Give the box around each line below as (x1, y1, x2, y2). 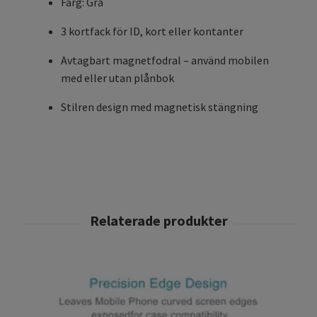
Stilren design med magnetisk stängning (61, 100, 258, 115)
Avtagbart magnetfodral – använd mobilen (61, 53, 269, 68)
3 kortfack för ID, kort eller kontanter (61, 24, 243, 39)
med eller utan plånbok (61, 71, 174, 86)
